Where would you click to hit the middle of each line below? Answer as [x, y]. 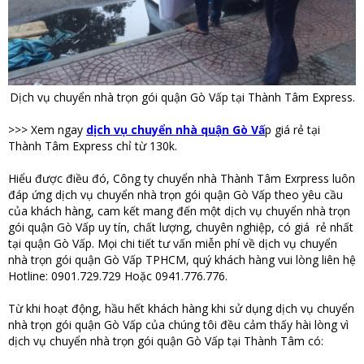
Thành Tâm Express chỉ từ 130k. [94, 146]
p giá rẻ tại [292, 130]
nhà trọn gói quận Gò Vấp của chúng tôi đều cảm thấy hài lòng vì [178, 325]
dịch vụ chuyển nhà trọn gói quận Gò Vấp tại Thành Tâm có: [167, 341]
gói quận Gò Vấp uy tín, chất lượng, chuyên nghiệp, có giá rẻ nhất [181, 227]
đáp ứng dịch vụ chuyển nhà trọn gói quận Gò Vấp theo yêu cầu [175, 195]
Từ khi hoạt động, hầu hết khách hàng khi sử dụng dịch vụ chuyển [181, 309]
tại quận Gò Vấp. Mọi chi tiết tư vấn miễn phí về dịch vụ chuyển [173, 244]
